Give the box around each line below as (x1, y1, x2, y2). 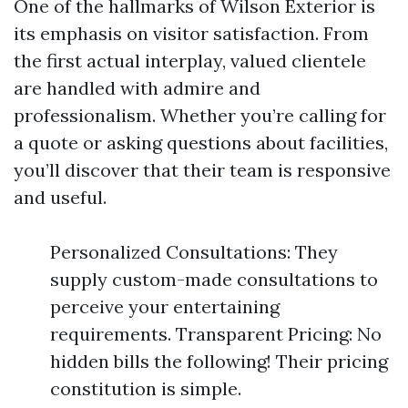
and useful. (14, 186, 107, 209)
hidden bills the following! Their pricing (50, 350, 388, 372)
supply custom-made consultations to (50, 268, 378, 291)
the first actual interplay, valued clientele (14, 49, 366, 72)
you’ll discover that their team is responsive (14, 158, 391, 181)
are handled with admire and (14, 76, 260, 99)
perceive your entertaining (50, 295, 280, 318)
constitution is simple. (50, 377, 241, 400)
